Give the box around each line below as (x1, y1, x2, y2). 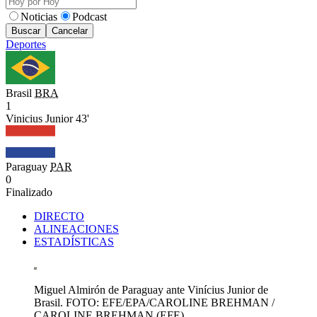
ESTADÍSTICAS (34, 236, 114, 248)
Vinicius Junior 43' (6, 112, 89, 125)
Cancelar (52, 25, 88, 36)
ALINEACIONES (34, 223, 119, 236)
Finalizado (6, 186, 52, 199)
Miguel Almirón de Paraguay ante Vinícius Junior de (34, 284, 268, 296)
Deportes (6, 38, 46, 50)
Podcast (72, 11, 107, 23)
